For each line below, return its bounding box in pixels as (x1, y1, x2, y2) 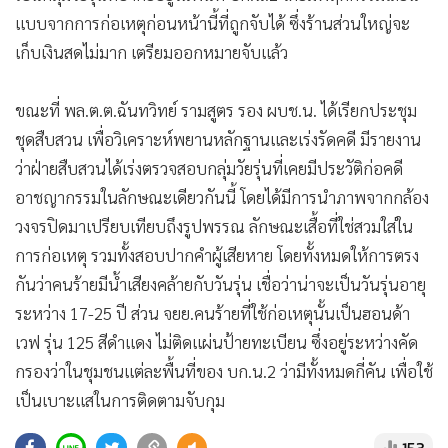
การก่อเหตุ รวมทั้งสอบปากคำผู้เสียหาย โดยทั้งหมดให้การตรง (15, 244, 419, 266)
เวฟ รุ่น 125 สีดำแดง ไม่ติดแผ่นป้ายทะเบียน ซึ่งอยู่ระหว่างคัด (15, 331, 418, 353)
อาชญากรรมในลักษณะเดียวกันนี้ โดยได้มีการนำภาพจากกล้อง (15, 186, 429, 208)
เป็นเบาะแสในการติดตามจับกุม (15, 389, 225, 411)
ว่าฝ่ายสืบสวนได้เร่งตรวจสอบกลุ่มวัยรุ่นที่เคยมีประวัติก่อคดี (15, 157, 403, 179)
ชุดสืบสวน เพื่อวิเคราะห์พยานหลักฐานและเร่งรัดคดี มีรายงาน (15, 128, 421, 150)
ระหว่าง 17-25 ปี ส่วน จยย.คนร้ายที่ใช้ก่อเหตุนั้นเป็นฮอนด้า (15, 302, 410, 324)
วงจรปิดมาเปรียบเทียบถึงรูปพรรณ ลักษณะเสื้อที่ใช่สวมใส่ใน (15, 215, 413, 237)
